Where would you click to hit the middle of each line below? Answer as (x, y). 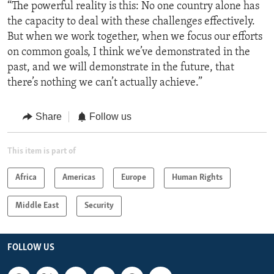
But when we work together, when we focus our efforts (135, 37)
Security (99, 206)
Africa (26, 177)
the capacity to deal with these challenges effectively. (131, 22)
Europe (134, 177)
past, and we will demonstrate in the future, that (121, 68)
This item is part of (42, 151)
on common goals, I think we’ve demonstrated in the (129, 53)
